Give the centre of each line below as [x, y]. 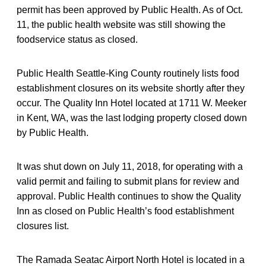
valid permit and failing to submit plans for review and [128, 181]
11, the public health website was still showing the [121, 24]
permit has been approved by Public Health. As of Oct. [130, 9]
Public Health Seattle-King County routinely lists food [128, 73]
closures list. [43, 226]
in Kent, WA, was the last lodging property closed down [132, 118]
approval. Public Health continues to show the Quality [129, 196]
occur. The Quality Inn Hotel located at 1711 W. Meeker [132, 103]
